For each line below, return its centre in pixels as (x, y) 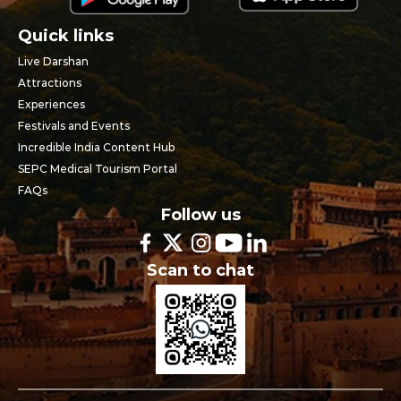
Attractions (50, 82)
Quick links (66, 35)
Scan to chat (200, 270)
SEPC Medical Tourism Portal (98, 168)
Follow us (200, 214)
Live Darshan (53, 61)
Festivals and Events (74, 125)
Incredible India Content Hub (96, 147)
